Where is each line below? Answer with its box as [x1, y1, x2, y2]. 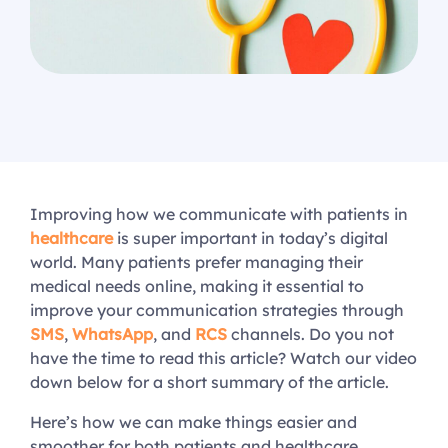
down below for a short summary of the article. [30, 372, 389, 393]
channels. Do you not [227, 324, 394, 345]
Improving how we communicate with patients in [30, 204, 408, 225]
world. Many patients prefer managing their [30, 252, 363, 273]
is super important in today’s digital [113, 228, 388, 249]
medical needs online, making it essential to [30, 276, 364, 297]
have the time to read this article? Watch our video [30, 348, 417, 369]
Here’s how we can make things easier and [30, 412, 357, 433]
